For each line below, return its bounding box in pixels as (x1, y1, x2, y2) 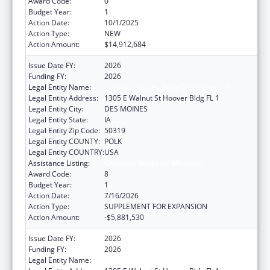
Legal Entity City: (28, 103, 83, 114)
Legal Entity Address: (28, 92, 98, 103)
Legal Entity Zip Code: (28, 125, 100, 136)
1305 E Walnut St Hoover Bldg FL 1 (104, 92, 219, 103)
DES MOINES (104, 103, 148, 114)
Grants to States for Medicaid (104, 157, 202, 168)
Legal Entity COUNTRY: (28, 146, 104, 157)
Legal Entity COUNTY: (28, 136, 100, 146)
